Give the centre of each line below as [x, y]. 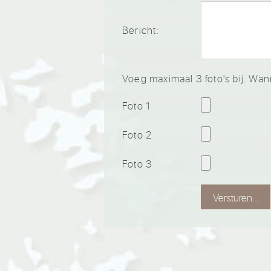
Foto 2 [137, 135]
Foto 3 [138, 164]
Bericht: [141, 30]
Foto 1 [137, 106]
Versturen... [236, 197]
